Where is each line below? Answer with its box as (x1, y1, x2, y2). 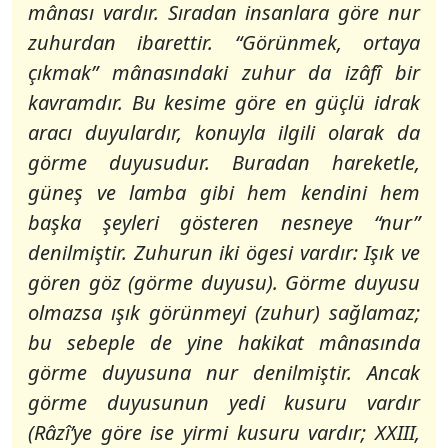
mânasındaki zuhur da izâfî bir (98, 59, 420, 86)
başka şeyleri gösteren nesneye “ (28, 209, 380, 236)
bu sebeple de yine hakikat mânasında (28, 329, 420, 356)
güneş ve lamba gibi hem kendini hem (28, 179, 420, 206)
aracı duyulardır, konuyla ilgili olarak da (28, 119, 420, 146)
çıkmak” (28, 59, 98, 86)
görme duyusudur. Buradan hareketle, (28, 149, 420, 176)
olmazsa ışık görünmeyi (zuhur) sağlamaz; (28, 299, 420, 326)
